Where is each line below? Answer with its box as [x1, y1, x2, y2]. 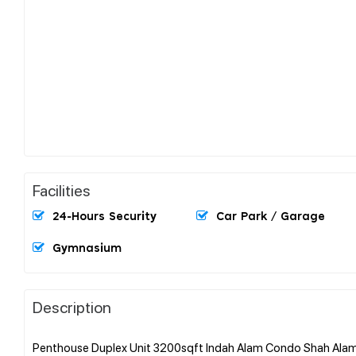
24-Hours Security [52, 211, 157, 222]
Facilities [33, 179, 91, 200]
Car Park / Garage [216, 211, 325, 222]
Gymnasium [52, 242, 122, 254]
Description [33, 296, 111, 317]
